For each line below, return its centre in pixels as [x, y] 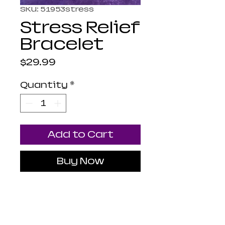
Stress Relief [80, 28]
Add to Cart [80, 135]
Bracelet [62, 44]
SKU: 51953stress [57, 9]
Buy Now [80, 161]
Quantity [44, 85]
